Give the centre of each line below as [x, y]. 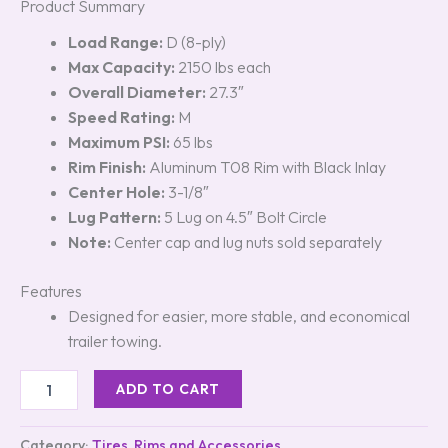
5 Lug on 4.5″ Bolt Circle [244, 217]
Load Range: [115, 42]
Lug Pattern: [114, 217]
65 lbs [191, 142]
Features [51, 291]
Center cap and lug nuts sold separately [246, 242]
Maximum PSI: [119, 142]
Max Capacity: [121, 67]
